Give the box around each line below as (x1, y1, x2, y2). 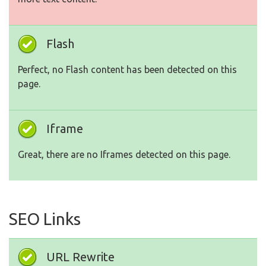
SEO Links (9, 210, 81, 228)
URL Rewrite (46, 250, 115, 264)
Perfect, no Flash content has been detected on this (18, 64, 237, 75)
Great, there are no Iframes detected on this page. (18, 149, 230, 160)
